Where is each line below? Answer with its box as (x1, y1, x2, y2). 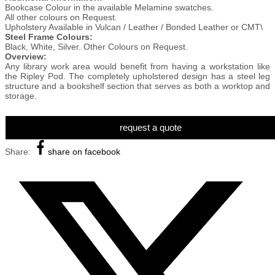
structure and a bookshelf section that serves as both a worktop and (5, 81, 270, 91)
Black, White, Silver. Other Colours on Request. (5, 42, 188, 52)
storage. (5, 91, 37, 101)
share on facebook (48, 146, 120, 157)
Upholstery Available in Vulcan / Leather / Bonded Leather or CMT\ (5, 22, 263, 32)
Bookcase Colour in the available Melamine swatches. (5, 2, 214, 12)
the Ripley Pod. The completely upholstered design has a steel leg (5, 71, 270, 81)
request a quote (119, 122, 182, 133)
